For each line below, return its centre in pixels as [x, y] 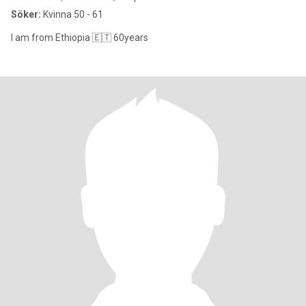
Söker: [26, 14]
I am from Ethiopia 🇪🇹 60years [80, 38]
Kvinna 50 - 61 [72, 14]
